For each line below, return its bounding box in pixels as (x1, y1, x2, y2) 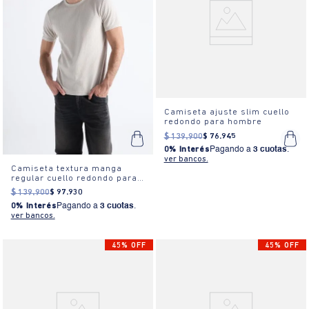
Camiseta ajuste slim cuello (163, 108, 290, 117)
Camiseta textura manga (10, 163, 122, 173)
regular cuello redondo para (10, 173, 137, 183)
